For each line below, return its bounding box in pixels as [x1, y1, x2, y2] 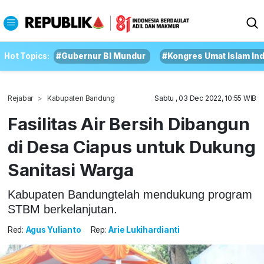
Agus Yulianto [25, 225, 81, 235]
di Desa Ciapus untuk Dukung [7, 136, 256, 157]
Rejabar [7, 94, 34, 103]
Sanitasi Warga [7, 159, 134, 180]
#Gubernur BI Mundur [56, 51, 146, 61]
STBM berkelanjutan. [7, 202, 117, 216]
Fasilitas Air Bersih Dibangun [7, 113, 250, 134]
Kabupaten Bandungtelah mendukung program [7, 187, 252, 201]
